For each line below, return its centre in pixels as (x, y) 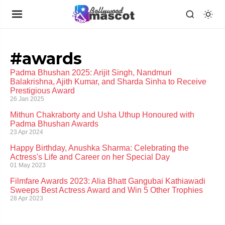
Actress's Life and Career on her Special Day (90, 157)
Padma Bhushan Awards (54, 124)
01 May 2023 (28, 165)
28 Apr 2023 (27, 198)
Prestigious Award (42, 91)
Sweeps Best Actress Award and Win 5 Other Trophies (106, 190)
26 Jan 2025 (27, 99)
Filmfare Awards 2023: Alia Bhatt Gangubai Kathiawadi (108, 181)
